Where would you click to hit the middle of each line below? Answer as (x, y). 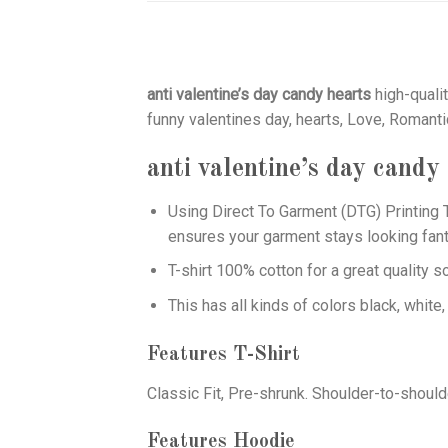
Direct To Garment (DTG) (296, 211)
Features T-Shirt (223, 354)
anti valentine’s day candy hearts (259, 95)
